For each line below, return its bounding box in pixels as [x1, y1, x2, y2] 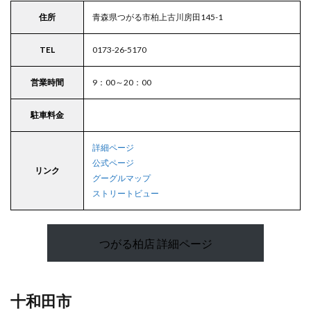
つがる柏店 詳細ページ [99, 236, 212, 250]
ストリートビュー [92, 188, 159, 199]
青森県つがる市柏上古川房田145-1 [92, 12, 223, 23]
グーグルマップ [92, 173, 151, 184]
